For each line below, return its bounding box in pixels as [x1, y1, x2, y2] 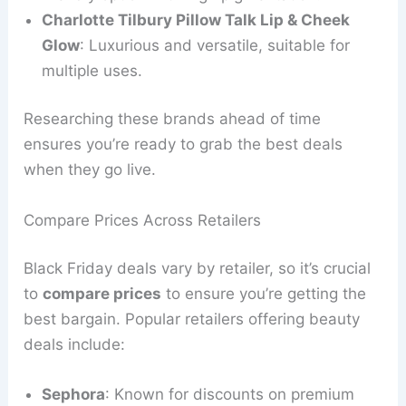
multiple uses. [42, 61, 143, 80]
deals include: [24, 335, 126, 354]
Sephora [42, 385, 106, 404]
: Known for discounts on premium [105, 385, 355, 404]
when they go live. [24, 160, 157, 179]
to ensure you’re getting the [161, 285, 367, 304]
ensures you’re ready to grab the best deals [24, 135, 343, 154]
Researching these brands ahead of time [24, 110, 322, 129]
